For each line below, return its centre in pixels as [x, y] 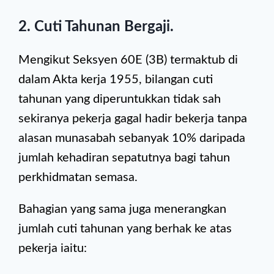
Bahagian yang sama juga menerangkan [122, 209]
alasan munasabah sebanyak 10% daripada [132, 138]
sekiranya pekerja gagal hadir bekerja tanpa [133, 119]
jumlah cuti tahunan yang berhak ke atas [125, 229]
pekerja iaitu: [53, 248]
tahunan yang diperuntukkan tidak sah [120, 99]
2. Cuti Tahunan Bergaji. [96, 27]
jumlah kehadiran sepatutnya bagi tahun [124, 158]
